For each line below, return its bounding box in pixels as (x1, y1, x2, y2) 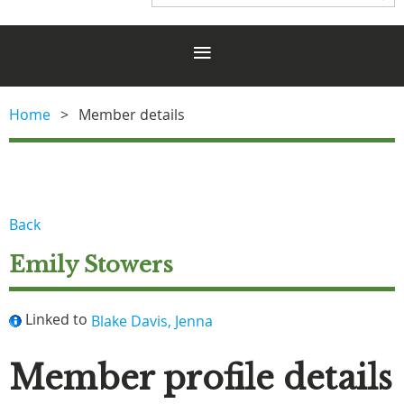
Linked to (25, 308, 87, 329)
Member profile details (9, 357, 392, 399)
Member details (78, 104, 185, 124)
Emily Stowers (9, 251, 173, 278)
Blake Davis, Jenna (91, 310, 213, 331)
